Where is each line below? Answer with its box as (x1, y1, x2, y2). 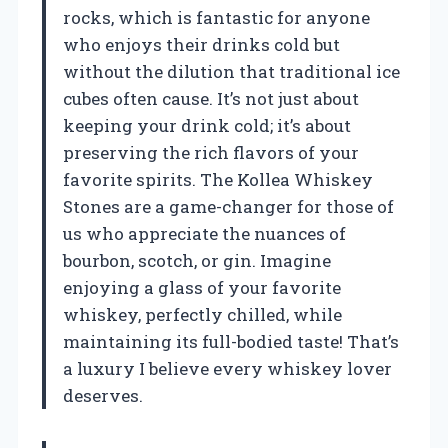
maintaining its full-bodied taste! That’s (63, 329, 399, 353)
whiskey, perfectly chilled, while (63, 302, 342, 326)
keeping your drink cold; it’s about (63, 113, 351, 137)
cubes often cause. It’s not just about (63, 86, 359, 110)
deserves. (63, 383, 143, 407)
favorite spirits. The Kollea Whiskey (63, 167, 373, 191)
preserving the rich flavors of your (63, 140, 359, 164)
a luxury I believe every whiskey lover (63, 356, 392, 380)
